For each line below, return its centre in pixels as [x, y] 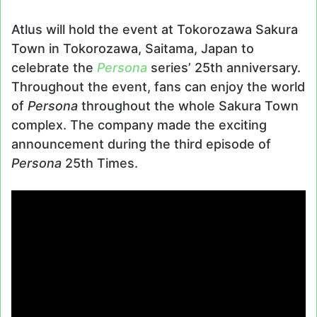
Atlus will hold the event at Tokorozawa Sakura [155, 30]
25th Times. [102, 163]
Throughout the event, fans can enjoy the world [158, 87]
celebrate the [54, 68]
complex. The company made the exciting [139, 125]
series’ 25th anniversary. [226, 68]
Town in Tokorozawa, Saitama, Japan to [133, 49]
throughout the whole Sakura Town [188, 106]
